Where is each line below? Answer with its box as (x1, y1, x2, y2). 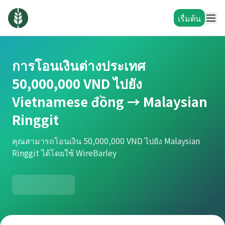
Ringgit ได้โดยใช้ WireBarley (12, 147, 117, 159)
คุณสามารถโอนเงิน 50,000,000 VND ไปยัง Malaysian (12, 135, 200, 147)
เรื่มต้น (178, 12, 201, 24)
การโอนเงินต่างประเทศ (12, 56, 146, 74)
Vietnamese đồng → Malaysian (12, 92, 207, 110)
